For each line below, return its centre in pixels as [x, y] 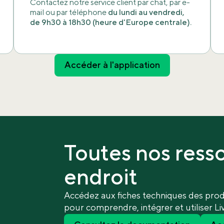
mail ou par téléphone [69, 13]
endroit [101, 178]
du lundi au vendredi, [146, 13]
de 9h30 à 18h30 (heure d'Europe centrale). [110, 23]
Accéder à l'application [112, 65]
